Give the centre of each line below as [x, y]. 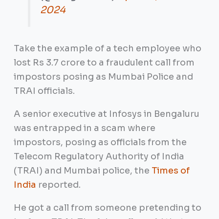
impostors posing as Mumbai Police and [103, 77]
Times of [170, 170]
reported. [58, 185]
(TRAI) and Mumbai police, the [82, 170]
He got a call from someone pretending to [107, 208]
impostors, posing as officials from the [100, 142]
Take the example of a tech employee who [107, 48]
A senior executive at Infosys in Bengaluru [106, 114]
